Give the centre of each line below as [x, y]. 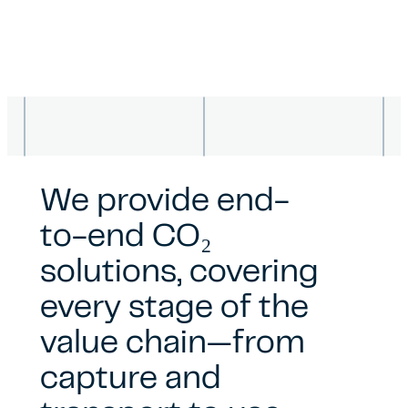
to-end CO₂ [126, 239]
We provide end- [165, 203]
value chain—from [173, 345]
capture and [131, 381]
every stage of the [174, 310]
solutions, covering [179, 274]
